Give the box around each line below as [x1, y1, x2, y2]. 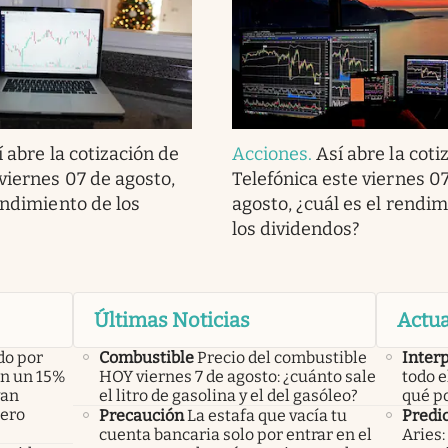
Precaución [98, 406, 184, 426]
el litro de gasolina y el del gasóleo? [98, 386, 358, 406]
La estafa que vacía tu [186, 406, 347, 426]
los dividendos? [231, 218, 361, 241]
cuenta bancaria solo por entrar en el [98, 425, 372, 445]
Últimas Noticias [93, 308, 250, 333]
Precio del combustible [196, 348, 367, 368]
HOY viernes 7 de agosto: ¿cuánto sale [98, 367, 376, 387]
